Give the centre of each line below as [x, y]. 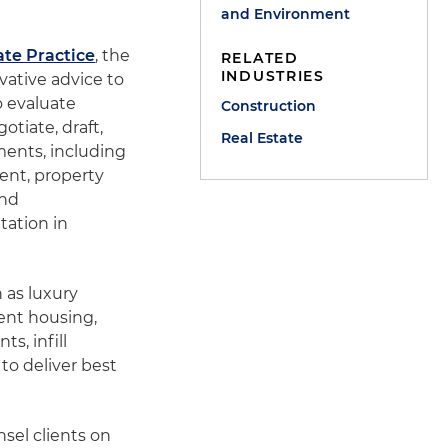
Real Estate [261, 138]
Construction [268, 106]
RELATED [259, 58]
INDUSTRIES [272, 76]
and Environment [285, 14]
